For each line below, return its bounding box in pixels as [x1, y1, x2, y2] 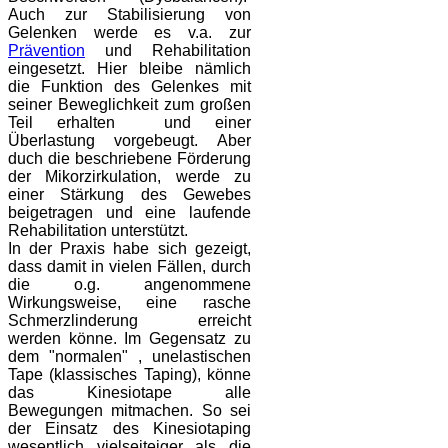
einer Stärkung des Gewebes [8, 186, 251, 204]
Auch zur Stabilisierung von [8, 6, 251, 24]
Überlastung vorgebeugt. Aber [8, 132, 251, 150]
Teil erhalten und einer [8, 114, 251, 132]
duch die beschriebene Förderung [8, 150, 251, 168]
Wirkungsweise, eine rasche [8, 294, 251, 312]
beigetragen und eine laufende [8, 204, 251, 222]
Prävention [8, 42, 85, 60]
